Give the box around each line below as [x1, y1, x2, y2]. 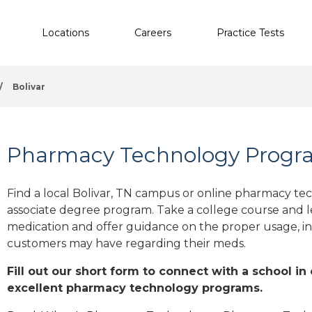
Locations [42, 26, 89, 39]
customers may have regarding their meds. [7, 236, 246, 250]
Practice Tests [217, 26, 284, 39]
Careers [134, 26, 171, 39]
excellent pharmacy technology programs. [7, 281, 263, 295]
